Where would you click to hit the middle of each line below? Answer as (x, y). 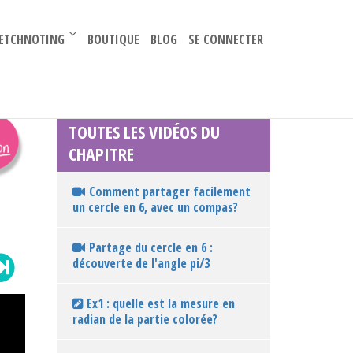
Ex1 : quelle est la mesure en (159, 303)
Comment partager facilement (169, 191)
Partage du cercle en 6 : (150, 247)
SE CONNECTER (225, 39)
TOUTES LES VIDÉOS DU (144, 132)
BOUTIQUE (113, 39)
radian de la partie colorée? (145, 319)
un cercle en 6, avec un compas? (155, 207)
